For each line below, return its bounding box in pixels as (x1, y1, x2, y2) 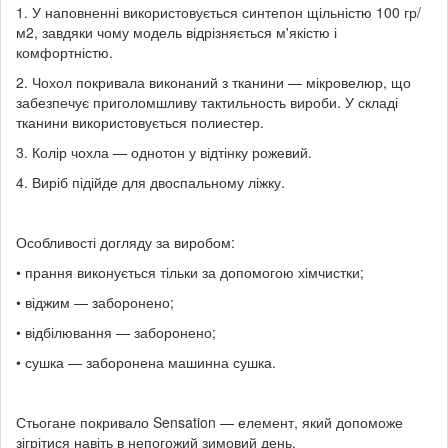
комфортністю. (16, 41, 113, 62)
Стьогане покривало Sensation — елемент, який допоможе (16, 411, 403, 432)
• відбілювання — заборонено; (16, 321, 216, 342)
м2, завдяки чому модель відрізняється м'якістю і (16, 21, 337, 42)
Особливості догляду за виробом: (16, 231, 235, 252)
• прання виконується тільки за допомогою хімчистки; (16, 261, 364, 282)
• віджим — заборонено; (16, 291, 174, 312)
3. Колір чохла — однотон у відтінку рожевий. (16, 141, 312, 162)
